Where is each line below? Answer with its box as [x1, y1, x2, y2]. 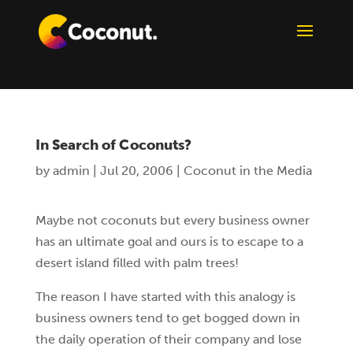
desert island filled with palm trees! [35, 255, 239, 270]
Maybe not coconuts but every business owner [35, 213, 310, 228]
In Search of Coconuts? [35, 136, 191, 154]
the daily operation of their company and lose [35, 332, 302, 347]
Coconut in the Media [183, 163, 312, 178]
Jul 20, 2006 [99, 163, 173, 178]
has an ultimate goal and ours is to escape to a [35, 234, 303, 249]
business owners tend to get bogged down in [35, 310, 300, 325]
